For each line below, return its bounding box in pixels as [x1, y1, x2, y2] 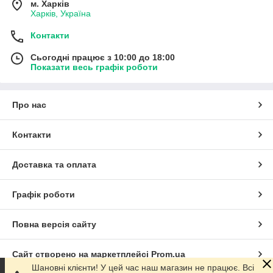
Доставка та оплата [12, 159, 96, 169]
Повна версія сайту [12, 219, 96, 229]
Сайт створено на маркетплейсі [12, 249, 151, 259]
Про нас [12, 99, 46, 110]
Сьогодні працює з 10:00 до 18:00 [30, 52, 175, 62]
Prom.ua [151, 249, 185, 259]
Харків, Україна [30, 8, 91, 18]
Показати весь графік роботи [30, 62, 158, 72]
